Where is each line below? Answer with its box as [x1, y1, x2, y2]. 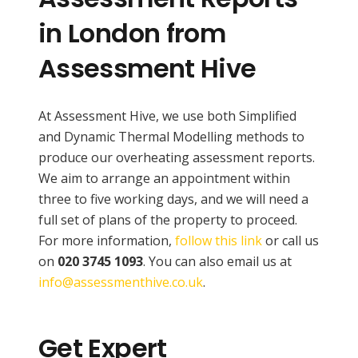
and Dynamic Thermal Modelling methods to [38, 127, 304, 145]
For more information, [38, 231, 175, 249]
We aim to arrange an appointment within [38, 169, 290, 187]
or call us [262, 231, 319, 249]
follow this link [175, 231, 262, 249]
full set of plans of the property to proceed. [38, 210, 297, 229]
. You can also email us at [143, 252, 292, 270]
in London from [38, 14, 226, 51]
